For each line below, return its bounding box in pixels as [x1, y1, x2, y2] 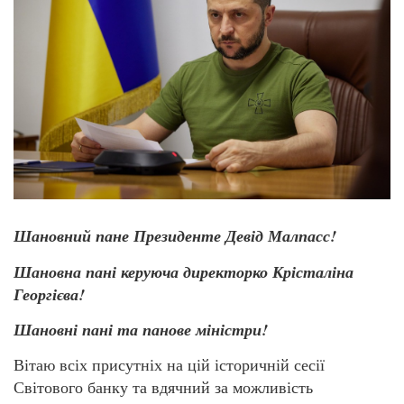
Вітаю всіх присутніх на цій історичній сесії [14, 353, 325, 376]
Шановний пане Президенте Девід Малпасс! [14, 225, 336, 248]
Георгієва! [14, 282, 85, 306]
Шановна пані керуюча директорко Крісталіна [14, 260, 353, 283]
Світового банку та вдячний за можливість [14, 376, 313, 399]
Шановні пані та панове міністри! [14, 318, 268, 342]
